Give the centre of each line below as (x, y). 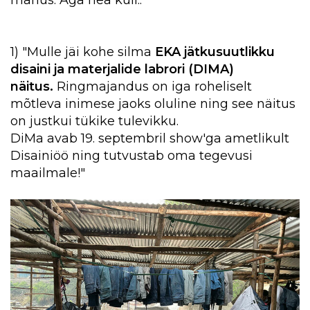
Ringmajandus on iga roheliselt (153, 86)
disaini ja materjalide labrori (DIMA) (122, 69)
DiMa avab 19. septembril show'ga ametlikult (150, 138)
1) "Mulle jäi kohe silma (83, 52)
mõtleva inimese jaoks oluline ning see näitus (153, 103)
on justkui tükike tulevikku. (94, 121)
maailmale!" (48, 173)
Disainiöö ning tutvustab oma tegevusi (131, 155)
